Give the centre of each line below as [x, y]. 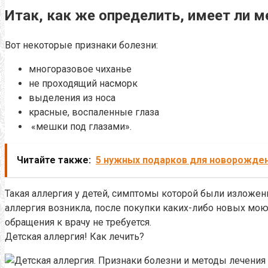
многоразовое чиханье [80, 69]
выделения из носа [72, 98]
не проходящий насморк [83, 83]
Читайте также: [54, 160]
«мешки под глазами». [80, 126]
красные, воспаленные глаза [94, 112]
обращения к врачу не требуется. [78, 222]
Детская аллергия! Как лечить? [74, 236]
